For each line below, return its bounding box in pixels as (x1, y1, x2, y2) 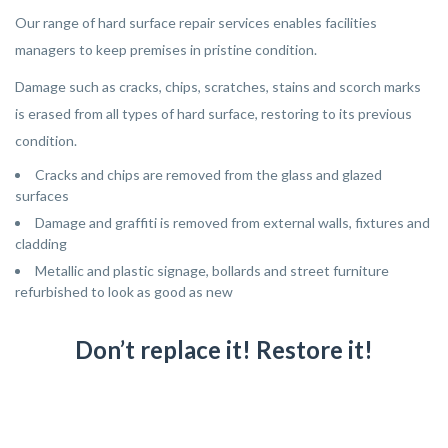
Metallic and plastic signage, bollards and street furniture (35, 262, 389, 279)
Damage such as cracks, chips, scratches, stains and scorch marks (15, 78, 421, 95)
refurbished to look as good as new (15, 283, 233, 300)
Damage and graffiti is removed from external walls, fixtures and (35, 214, 430, 231)
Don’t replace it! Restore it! (75, 335, 373, 364)
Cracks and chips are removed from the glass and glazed (35, 166, 382, 183)
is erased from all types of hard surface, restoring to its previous (15, 105, 412, 122)
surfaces (15, 187, 69, 204)
